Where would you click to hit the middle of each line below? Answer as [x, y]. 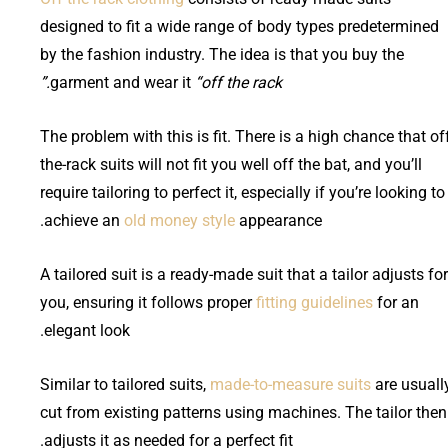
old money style [179, 220]
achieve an [84, 220]
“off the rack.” [236, 82]
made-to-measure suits [290, 384]
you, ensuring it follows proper [148, 302]
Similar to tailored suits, [125, 384]
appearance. [278, 220]
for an [396, 302]
